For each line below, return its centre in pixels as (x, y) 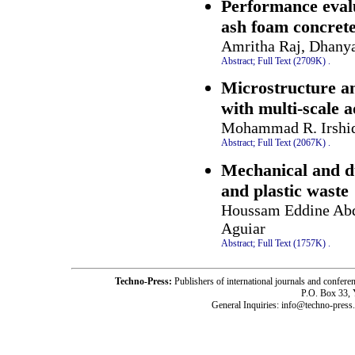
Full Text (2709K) (292, 61)
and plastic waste (285, 190)
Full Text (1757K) (292, 243)
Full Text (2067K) (292, 143)
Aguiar (243, 228)
